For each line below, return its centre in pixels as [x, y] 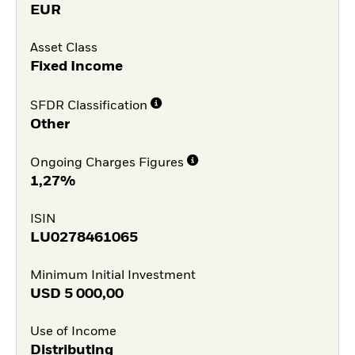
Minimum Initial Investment [113, 275]
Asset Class [63, 48]
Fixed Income [76, 66]
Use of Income [73, 332]
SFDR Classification [88, 106]
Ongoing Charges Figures [107, 164]
